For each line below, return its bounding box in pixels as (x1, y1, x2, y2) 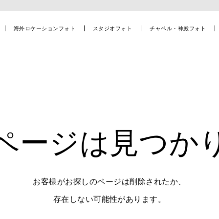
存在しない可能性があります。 (53, 193, 166, 204)
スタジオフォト (93, 24, 132, 32)
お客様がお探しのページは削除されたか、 (33, 175, 186, 187)
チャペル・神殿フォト (150, 24, 206, 32)
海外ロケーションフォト (13, 24, 75, 32)
